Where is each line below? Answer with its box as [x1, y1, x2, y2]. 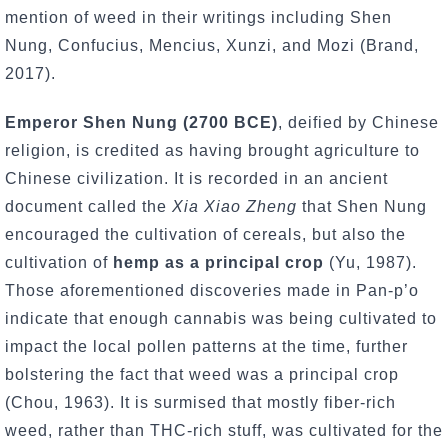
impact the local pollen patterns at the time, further [5, 337, 408, 355]
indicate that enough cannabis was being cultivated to [5, 309, 437, 327]
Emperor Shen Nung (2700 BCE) [5, 113, 278, 131]
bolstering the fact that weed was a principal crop [5, 365, 399, 383]
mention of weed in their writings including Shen [5, 9, 392, 27]
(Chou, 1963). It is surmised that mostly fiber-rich [5, 393, 396, 411]
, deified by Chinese [278, 113, 439, 131]
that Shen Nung [297, 197, 427, 215]
